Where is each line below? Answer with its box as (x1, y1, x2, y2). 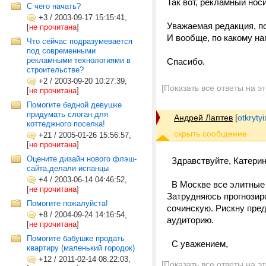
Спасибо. (167, 56, 205, 66)
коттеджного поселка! (27, 119, 105, 128)
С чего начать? (27, 2, 81, 11)
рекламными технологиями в (27, 56, 131, 65)
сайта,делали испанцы (27, 164, 109, 173)
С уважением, (167, 239, 228, 249)
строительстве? (27, 65, 84, 74)
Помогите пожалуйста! (27, 199, 108, 208)
